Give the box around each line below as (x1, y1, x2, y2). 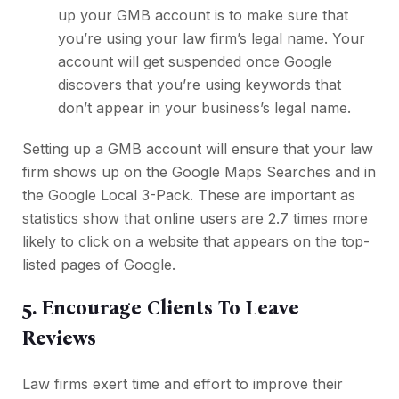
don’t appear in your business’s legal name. (58, 99, 351, 118)
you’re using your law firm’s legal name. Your (58, 29, 365, 48)
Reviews (22, 326, 96, 351)
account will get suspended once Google (58, 53, 332, 71)
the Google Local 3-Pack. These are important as (22, 186, 355, 205)
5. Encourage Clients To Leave (22, 296, 299, 321)
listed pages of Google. (22, 256, 180, 274)
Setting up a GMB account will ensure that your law (22, 140, 373, 159)
